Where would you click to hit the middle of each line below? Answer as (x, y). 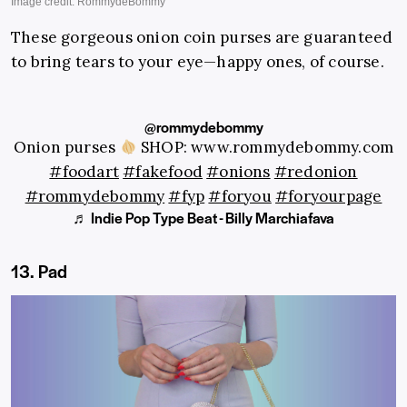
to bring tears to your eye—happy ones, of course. (198, 62)
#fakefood (163, 172)
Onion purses (66, 148)
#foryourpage (329, 197)
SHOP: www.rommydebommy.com (265, 148)
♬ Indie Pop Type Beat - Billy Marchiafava (203, 218)
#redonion (316, 172)
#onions (238, 172)
